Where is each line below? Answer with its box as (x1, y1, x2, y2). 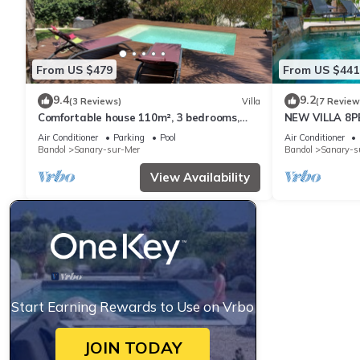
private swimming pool (38, 125, 156, 139)
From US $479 (36, 62, 112, 77)
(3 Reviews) (69, 95, 121, 107)
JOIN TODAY (83, 337, 182, 358)
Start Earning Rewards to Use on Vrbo (11, 298, 255, 316)
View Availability (149, 170, 250, 186)
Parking (113, 132, 145, 144)
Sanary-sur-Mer (74, 144, 140, 156)
